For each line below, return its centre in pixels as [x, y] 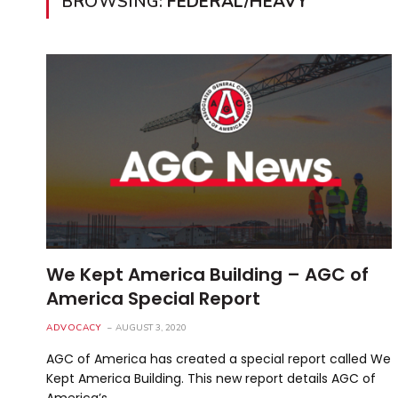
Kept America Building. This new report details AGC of [211, 378]
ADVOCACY [74, 327]
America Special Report [153, 298]
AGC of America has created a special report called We [219, 358]
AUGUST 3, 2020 [151, 327]
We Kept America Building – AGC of [207, 274]
